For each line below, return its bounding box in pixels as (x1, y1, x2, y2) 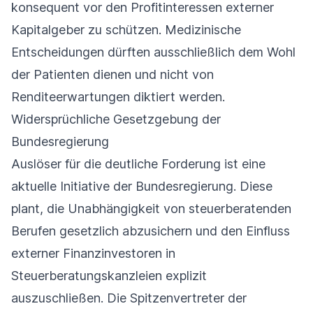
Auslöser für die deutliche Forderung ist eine (11, 156, 265, 172)
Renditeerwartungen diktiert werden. (11, 89, 225, 105)
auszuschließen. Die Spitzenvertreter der (11, 291, 247, 306)
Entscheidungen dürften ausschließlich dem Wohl (11, 45, 296, 60)
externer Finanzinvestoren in (11, 246, 175, 261)
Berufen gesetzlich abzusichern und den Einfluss (11, 224, 290, 239)
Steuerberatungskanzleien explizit (11, 268, 207, 284)
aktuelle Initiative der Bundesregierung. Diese (11, 179, 272, 194)
